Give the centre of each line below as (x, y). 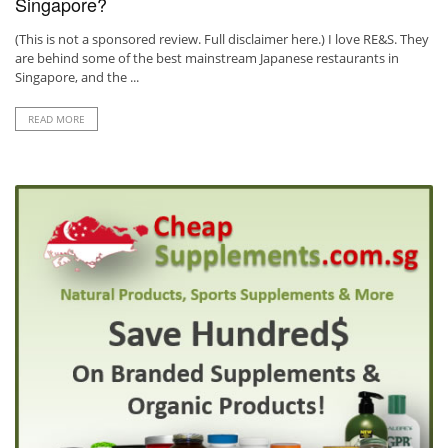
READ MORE (56, 119)
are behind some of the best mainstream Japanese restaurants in (207, 58)
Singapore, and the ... (77, 77)
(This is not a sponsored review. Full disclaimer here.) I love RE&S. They (222, 39)
